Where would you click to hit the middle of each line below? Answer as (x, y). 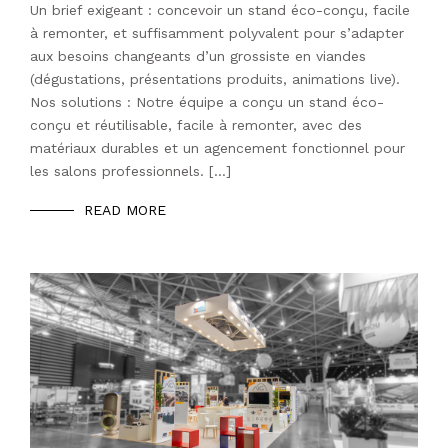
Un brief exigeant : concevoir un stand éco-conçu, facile (220, 10)
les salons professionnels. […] (130, 171)
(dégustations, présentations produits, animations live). (215, 79)
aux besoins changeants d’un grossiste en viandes (198, 56)
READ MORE (125, 210)
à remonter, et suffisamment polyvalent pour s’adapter (217, 33)
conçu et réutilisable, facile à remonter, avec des (196, 125)
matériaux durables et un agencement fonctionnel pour (217, 148)
